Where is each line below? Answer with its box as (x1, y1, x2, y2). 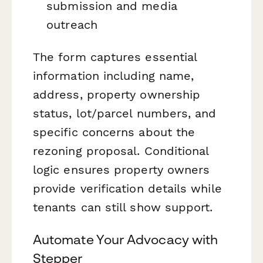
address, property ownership (33, 87, 201, 102)
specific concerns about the (33, 125, 195, 140)
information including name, (33, 69, 194, 83)
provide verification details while (33, 181, 222, 196)
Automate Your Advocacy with (33, 232, 218, 248)
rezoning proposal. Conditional (33, 144, 209, 159)
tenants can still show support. (33, 200, 213, 215)
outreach (46, 17, 97, 32)
